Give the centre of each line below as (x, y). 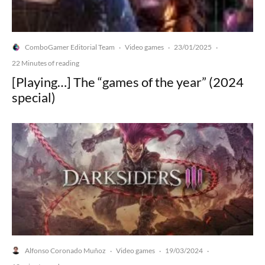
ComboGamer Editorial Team (70, 47)
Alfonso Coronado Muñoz (65, 250)
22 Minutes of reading (46, 63)
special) (34, 98)
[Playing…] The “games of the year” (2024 (128, 82)
